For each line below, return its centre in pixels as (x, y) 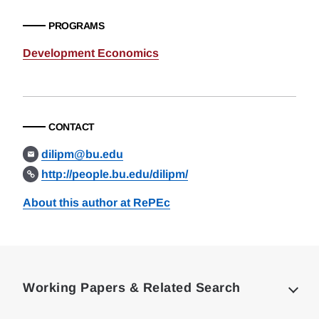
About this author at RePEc (96, 203)
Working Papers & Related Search (132, 288)
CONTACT (72, 127)
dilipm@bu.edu (83, 154)
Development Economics (91, 53)
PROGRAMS (76, 26)
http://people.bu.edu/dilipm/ (115, 174)
